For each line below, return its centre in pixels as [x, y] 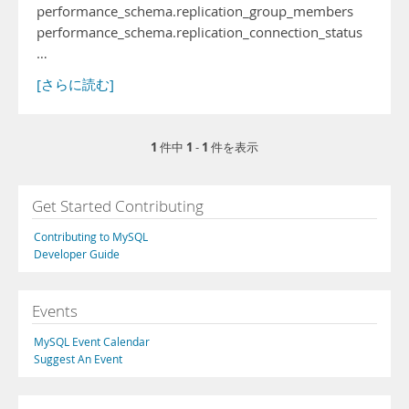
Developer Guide [77, 254]
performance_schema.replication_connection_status [199, 32]
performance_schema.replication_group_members [195, 11]
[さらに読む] [75, 84]
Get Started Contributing [118, 206]
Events [55, 311]
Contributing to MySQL [91, 236]
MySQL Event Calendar [92, 341]
